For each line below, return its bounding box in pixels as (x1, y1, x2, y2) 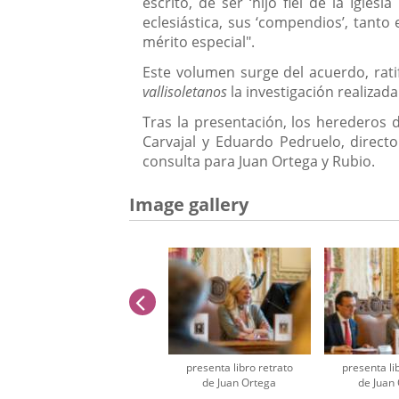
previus (144, 288, 224, 315)
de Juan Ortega (202, 375, 277, 391)
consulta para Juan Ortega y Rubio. (142, 151, 376, 172)
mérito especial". (142, 32, 256, 53)
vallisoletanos (142, 82, 228, 102)
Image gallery (129, 192, 249, 217)
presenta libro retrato (185, 360, 293, 376)
